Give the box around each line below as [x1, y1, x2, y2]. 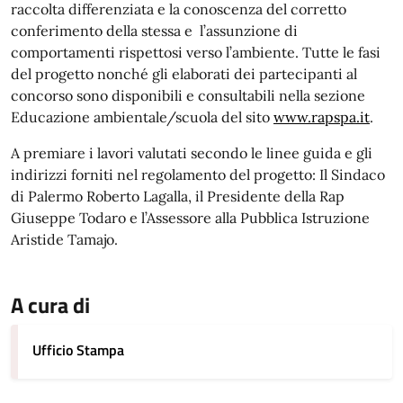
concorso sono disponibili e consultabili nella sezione [11, 86, 365, 104]
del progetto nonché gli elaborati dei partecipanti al [11, 65, 357, 83]
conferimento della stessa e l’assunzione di [11, 22, 298, 40]
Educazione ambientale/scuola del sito [11, 108, 273, 126]
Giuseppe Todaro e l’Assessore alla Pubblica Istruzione [11, 209, 370, 227]
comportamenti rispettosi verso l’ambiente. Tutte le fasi [11, 43, 381, 61]
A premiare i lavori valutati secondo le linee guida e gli [11, 144, 372, 162]
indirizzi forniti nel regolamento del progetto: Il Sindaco [11, 166, 385, 184]
